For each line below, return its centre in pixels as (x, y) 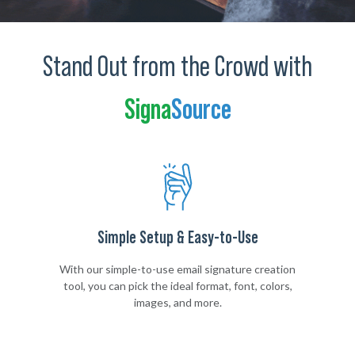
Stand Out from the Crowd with (177, 68)
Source (201, 111)
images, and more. (177, 303)
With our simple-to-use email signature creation (177, 269)
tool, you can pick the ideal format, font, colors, (177, 286)
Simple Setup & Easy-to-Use (177, 238)
